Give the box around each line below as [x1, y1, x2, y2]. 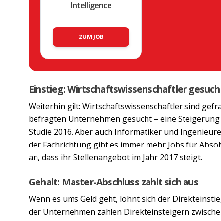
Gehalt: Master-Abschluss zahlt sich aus [29, 175, 198, 188]
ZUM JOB [78, 32, 104, 41]
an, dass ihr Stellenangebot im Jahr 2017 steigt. [29, 151, 202, 163]
